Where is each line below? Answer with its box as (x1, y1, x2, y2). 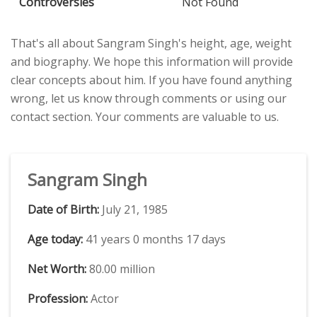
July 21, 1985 (99, 201, 168, 217)
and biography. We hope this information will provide (11, 53, 293, 69)
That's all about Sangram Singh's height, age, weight (11, 35, 292, 51)
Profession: (28, 290, 88, 306)
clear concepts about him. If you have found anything (11, 71, 292, 88)
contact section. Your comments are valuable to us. (11, 108, 279, 125)
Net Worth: (28, 260, 86, 277)
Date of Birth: (28, 201, 99, 217)
